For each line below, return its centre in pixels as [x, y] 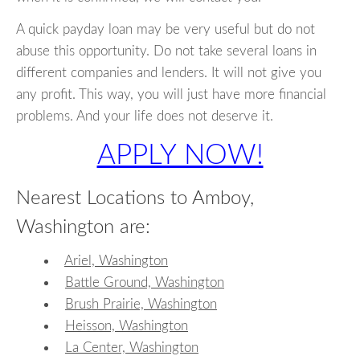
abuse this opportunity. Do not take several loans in [166, 51]
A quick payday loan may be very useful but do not [166, 30]
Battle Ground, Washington [145, 282]
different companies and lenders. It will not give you [169, 73]
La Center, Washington [132, 347]
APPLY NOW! [180, 156]
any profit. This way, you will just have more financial [171, 95]
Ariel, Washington [116, 260]
